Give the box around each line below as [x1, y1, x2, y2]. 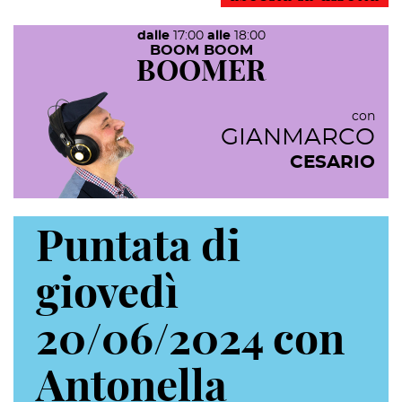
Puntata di [36, 227, 240, 271]
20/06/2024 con [36, 320, 345, 364]
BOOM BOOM [149, 43, 253, 58]
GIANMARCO [221, 126, 375, 150]
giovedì [36, 274, 179, 318]
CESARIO [290, 153, 375, 172]
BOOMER [136, 57, 266, 87]
